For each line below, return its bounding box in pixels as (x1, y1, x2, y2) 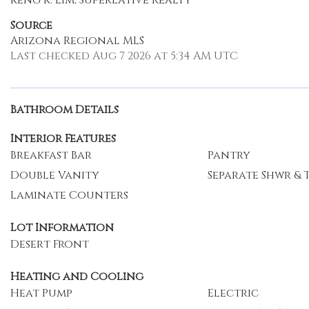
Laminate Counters (10, 188, 128, 203)
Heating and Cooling (10, 269, 143, 284)
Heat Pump (10, 286, 72, 301)
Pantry (207, 148, 250, 163)
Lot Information (10, 220, 114, 235)
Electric (207, 286, 259, 301)
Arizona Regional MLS (10, 33, 144, 48)
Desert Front (10, 237, 89, 252)
